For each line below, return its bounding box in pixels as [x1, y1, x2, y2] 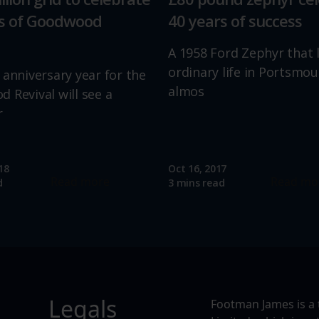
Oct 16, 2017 [168, 162, 226, 175]
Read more [50, 174, 110, 189]
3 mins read [168, 176, 225, 189]
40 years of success [168, 10, 302, 31]
